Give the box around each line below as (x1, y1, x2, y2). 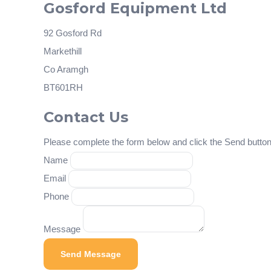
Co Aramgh (44, 64, 88, 74)
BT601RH (44, 82, 83, 93)
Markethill (44, 46, 82, 56)
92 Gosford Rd (44, 28, 102, 38)
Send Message (60, 249, 121, 259)
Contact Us (44, 108, 128, 126)
